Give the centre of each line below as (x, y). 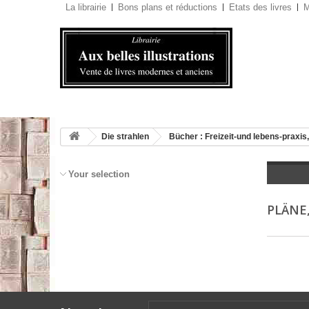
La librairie (86, 7)
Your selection (99, 174)
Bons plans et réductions (168, 7)
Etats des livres (260, 7)
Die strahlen (125, 137)
